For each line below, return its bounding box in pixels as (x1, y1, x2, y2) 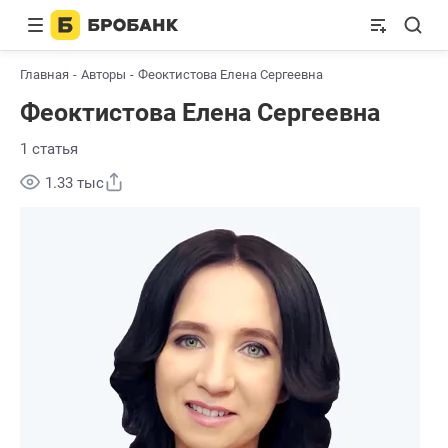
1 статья (20, 140, 78, 158)
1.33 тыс (45, 174, 104, 192)
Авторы (81, 67, 126, 82)
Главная (20, 67, 69, 82)
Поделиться (129, 170, 214, 188)
